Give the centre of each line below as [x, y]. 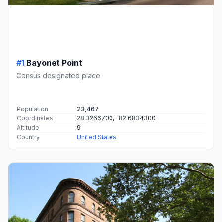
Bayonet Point [54, 63]
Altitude [28, 127]
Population [32, 109]
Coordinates [35, 118]
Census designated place [58, 75]
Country [28, 137]
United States [97, 137]
